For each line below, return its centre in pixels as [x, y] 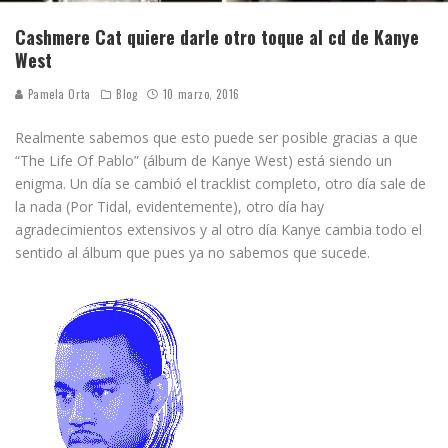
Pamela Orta [57, 93]
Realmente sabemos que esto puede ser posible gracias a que [216, 137]
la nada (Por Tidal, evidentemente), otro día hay [169, 206]
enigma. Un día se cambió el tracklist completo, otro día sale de [220, 183]
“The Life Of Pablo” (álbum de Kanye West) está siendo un [203, 160]
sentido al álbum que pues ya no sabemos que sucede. [192, 252]
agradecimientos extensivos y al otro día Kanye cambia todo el [218, 229]
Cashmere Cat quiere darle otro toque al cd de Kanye [217, 36]
